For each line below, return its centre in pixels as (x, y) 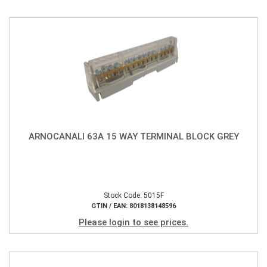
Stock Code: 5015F (133, 195)
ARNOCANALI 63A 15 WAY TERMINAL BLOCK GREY (133, 136)
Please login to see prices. (133, 222)
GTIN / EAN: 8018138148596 (133, 206)
